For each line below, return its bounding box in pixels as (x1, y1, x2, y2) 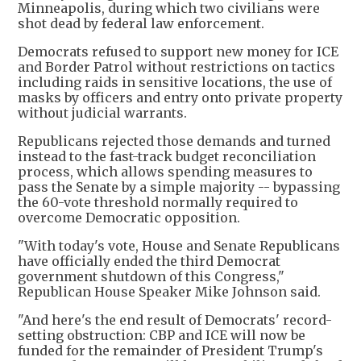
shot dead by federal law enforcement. (18, 15, 264, 32)
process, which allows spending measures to (18, 164, 313, 180)
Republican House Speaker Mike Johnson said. (18, 284, 321, 301)
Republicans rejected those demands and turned (18, 133, 330, 150)
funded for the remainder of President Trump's (18, 342, 323, 359)
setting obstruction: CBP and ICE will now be (18, 327, 305, 344)
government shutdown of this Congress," (18, 268, 284, 285)
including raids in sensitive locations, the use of (18, 74, 332, 91)
